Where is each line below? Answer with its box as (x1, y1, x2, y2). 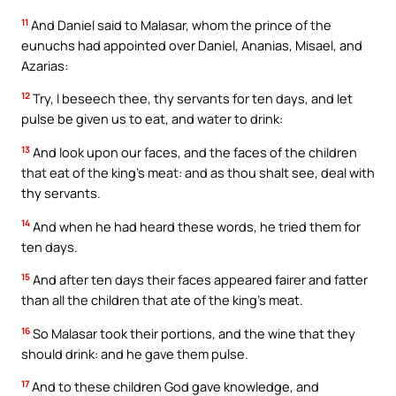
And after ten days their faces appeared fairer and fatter (30, 270, 368, 289)
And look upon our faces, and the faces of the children (30, 142, 357, 161)
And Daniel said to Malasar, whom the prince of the (28, 15, 331, 34)
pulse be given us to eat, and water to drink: (21, 110, 283, 128)
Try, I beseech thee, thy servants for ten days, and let (30, 89, 353, 108)
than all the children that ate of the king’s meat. (21, 291, 303, 309)
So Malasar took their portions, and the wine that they (30, 324, 355, 342)
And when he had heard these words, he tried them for (30, 217, 361, 235)
